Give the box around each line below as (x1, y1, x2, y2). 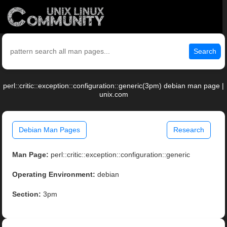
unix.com (99, 90, 128, 99)
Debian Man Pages (19, 126, 81, 134)
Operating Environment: (12, 170, 96, 179)
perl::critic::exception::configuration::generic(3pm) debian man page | (3, 82, 224, 90)
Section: (12, 190, 42, 199)
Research (173, 126, 204, 134)
